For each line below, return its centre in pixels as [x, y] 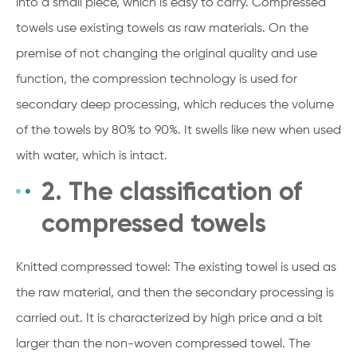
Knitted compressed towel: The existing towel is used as [176, 267]
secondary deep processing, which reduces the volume [175, 105]
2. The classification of [172, 191]
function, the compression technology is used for [157, 79]
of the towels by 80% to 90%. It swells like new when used [178, 130]
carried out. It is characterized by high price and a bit [169, 318]
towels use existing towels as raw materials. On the [162, 28]
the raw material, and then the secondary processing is [175, 293]
